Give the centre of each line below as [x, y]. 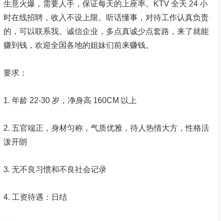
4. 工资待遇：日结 [35, 197]
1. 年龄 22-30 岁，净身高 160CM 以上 [70, 100]
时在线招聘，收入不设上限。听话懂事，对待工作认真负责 [106, 18]
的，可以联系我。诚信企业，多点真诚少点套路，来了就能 [106, 31]
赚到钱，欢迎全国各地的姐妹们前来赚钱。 [78, 45]
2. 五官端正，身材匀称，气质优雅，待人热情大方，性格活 [106, 128]
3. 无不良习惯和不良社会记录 [55, 169]
